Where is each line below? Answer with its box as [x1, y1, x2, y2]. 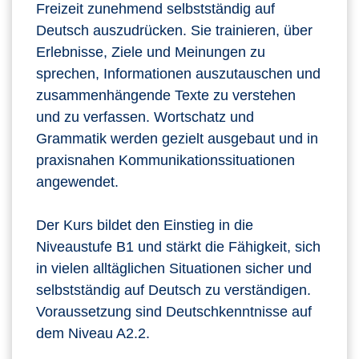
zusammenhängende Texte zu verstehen [36, 87, 296, 104]
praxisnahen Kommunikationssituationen [36, 152, 295, 169]
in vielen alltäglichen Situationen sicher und [36, 260, 312, 277]
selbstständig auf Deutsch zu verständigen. [36, 282, 311, 299]
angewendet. [36, 174, 119, 191]
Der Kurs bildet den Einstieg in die [36, 217, 253, 234]
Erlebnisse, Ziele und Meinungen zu [36, 44, 265, 61]
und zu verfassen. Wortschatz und [36, 109, 254, 126]
